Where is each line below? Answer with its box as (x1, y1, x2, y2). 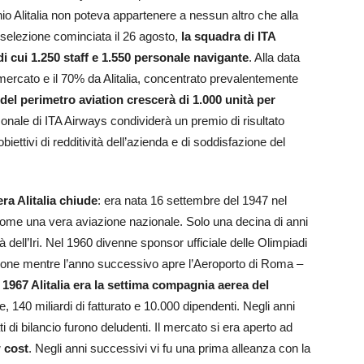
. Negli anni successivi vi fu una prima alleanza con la (28, 341, 310, 356)
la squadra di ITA (178, 29, 275, 44)
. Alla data (249, 50, 300, 65)
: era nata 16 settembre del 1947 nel (97, 193, 287, 208)
